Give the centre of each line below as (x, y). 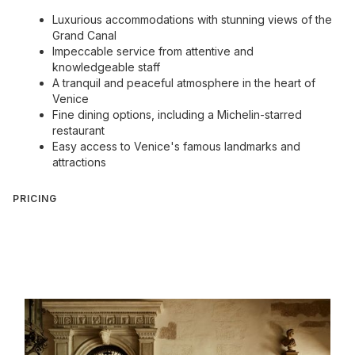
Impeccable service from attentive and (153, 51)
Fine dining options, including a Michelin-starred (177, 115)
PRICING (35, 198)
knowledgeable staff (106, 67)
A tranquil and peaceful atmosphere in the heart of (184, 83)
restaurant (78, 130)
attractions (79, 162)
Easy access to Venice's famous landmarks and (176, 146)
